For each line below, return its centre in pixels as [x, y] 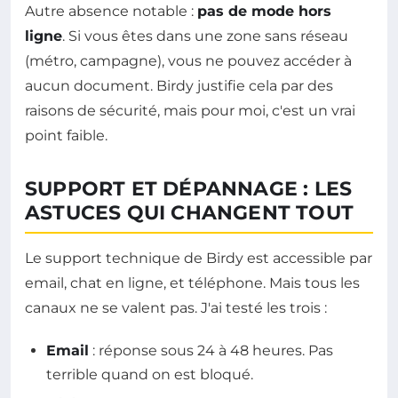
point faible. [66, 135]
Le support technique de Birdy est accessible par [199, 258]
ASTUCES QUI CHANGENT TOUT [190, 212]
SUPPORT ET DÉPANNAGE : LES [189, 188]
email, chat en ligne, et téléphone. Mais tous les [192, 283]
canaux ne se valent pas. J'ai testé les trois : [176, 307]
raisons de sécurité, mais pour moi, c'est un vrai [190, 110]
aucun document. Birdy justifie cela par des [179, 85]
